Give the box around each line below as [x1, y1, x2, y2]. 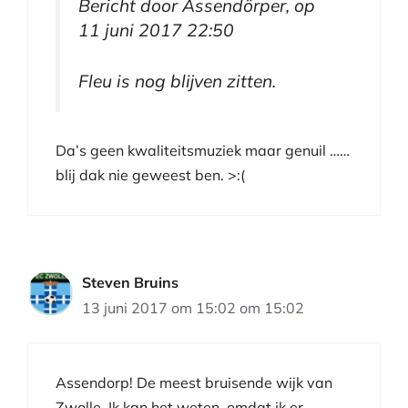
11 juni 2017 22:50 [78, 19, 234, 42]
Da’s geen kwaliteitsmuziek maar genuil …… [56, 140, 350, 159]
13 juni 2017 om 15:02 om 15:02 [82, 298, 304, 317]
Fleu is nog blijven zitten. [78, 70, 276, 93]
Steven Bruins [82, 272, 178, 291]
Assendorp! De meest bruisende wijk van [56, 372, 332, 392]
